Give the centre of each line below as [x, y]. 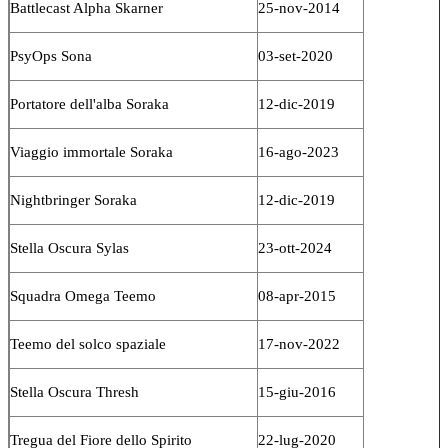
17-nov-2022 [299, 343]
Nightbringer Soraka [73, 199]
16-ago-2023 [298, 151]
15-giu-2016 [297, 391]
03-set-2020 [295, 55]
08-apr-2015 [297, 295]
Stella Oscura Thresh [74, 391]
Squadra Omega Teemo [83, 295]
